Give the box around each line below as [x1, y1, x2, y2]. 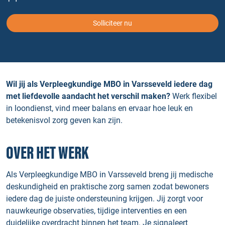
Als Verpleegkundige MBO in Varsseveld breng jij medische [6, 170, 213, 179]
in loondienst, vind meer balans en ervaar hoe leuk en [6, 103, 193, 113]
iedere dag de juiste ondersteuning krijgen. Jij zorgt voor [6, 194, 203, 203]
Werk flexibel [170, 91, 217, 101]
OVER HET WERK [6, 143, 88, 164]
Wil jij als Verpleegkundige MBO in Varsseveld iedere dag [6, 79, 212, 89]
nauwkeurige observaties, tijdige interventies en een [6, 206, 187, 215]
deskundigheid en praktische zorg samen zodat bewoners [6, 182, 209, 191]
